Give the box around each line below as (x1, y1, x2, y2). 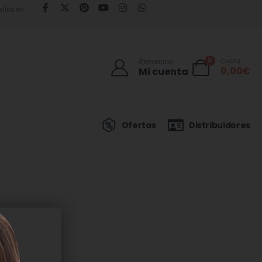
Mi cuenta (138, 64, 188, 78)
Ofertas (121, 119, 156, 131)
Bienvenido (138, 56, 173, 66)
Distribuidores (188, 119, 250, 131)
